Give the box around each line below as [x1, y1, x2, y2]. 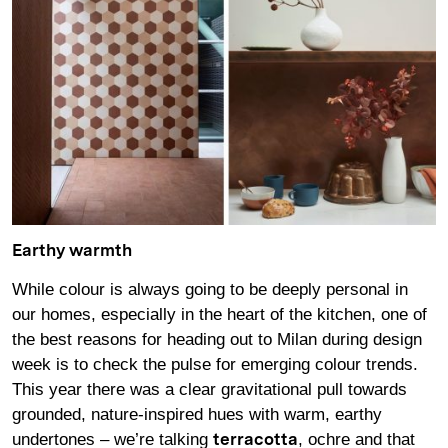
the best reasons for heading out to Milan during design [12, 329, 422, 349]
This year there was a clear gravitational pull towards [12, 379, 407, 399]
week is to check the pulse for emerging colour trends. [12, 354, 418, 374]
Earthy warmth [12, 242, 132, 260]
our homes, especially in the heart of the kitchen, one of [12, 304, 427, 324]
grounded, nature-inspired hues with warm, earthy [12, 404, 382, 424]
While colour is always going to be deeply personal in [12, 279, 408, 299]
